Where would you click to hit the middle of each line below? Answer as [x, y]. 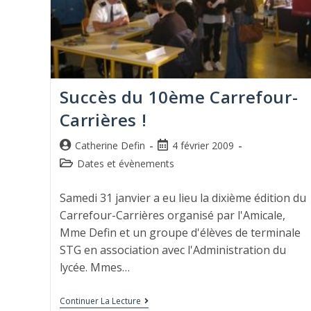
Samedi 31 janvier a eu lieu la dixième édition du [183, 198]
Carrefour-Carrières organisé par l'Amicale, [172, 216]
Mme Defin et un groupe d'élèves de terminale [180, 233]
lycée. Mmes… [94, 268]
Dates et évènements [125, 164]
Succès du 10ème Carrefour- [179, 97]
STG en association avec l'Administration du [173, 250]
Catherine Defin [110, 146]
